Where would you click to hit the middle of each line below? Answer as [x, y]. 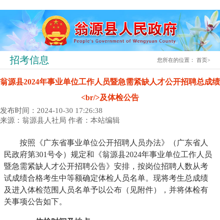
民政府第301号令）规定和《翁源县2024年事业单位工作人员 [108, 155]
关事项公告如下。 [36, 202]
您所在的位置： [177, 60]
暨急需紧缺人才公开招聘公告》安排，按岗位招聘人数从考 [106, 166]
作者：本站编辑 [94, 120]
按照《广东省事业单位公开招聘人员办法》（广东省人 [106, 143]
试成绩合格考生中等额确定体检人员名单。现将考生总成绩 [106, 178]
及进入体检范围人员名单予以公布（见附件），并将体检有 [106, 190]
